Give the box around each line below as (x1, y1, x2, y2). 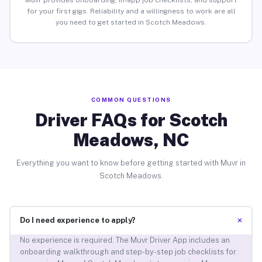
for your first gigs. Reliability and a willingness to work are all (26, 7, 236, 16)
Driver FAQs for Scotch (35, 109, 227, 130)
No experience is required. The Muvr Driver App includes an (19, 236, 230, 245)
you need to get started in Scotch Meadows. (56, 18, 206, 27)
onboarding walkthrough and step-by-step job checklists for (19, 247, 236, 257)
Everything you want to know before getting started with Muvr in (16, 158, 246, 167)
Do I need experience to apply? (19, 216, 136, 225)
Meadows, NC (73, 129, 189, 150)
